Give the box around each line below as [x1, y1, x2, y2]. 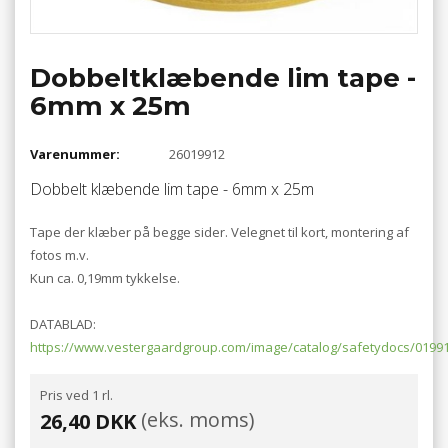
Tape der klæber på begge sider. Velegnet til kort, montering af [30, 223, 409, 242]
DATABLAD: [30, 315, 96, 334]
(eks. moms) [136, 406, 255, 434]
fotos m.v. [30, 246, 89, 265]
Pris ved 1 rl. [40, 386, 113, 405]
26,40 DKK [40, 408, 136, 436]
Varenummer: [30, 144, 120, 163]
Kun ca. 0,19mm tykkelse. [30, 269, 180, 288]
